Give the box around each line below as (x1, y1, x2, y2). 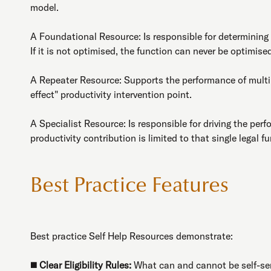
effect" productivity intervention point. (30, 88, 194, 100)
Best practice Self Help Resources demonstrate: (30, 229, 233, 242)
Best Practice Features (30, 175, 229, 197)
